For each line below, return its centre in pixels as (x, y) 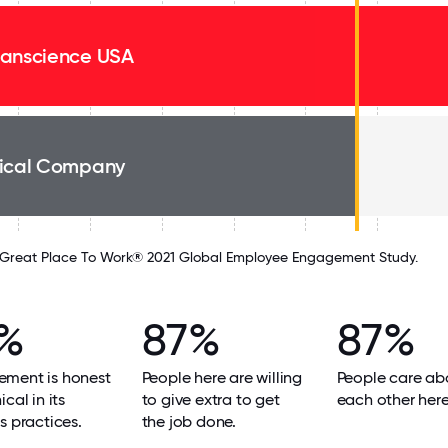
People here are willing (221, 377)
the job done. (188, 421)
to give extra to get (210, 399)
